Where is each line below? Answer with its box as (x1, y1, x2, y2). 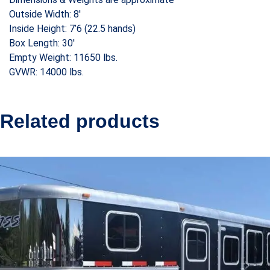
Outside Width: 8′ (9, 8, 81, 20)
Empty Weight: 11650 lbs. (9, 51, 118, 63)
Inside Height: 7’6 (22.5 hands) (9, 22, 136, 34)
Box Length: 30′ (9, 37, 75, 49)
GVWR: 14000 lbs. (9, 66, 84, 78)
